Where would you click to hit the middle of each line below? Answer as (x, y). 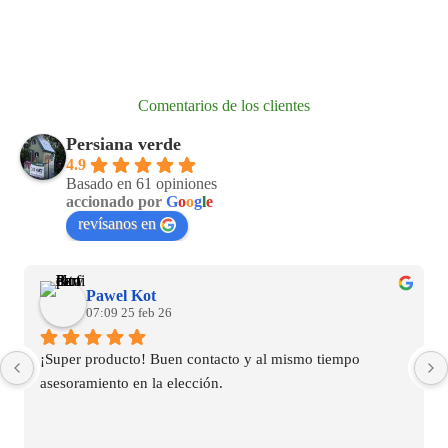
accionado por (116, 201)
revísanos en (117, 223)
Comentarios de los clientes (224, 105)
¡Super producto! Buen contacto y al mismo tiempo (200, 359)
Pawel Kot (121, 296)
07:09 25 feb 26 (129, 313)
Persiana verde (123, 144)
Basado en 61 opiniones (141, 183)
